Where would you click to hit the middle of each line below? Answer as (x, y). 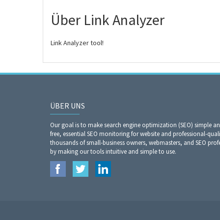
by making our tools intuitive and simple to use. (113, 151)
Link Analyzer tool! (77, 42)
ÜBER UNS (68, 105)
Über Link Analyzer (108, 19)
